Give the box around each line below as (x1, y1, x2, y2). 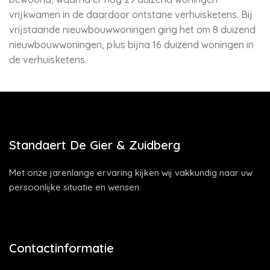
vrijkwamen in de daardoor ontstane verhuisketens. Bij (9, 8, 253, 20)
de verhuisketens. (9, 54, 87, 66)
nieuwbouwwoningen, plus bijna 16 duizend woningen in (9, 39, 254, 51)
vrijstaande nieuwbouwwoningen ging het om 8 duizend (9, 24, 256, 36)
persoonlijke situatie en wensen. (9, 181, 141, 193)
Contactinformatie (9, 240, 114, 256)
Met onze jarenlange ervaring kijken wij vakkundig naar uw (9, 167, 253, 178)
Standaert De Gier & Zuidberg (9, 137, 180, 152)
